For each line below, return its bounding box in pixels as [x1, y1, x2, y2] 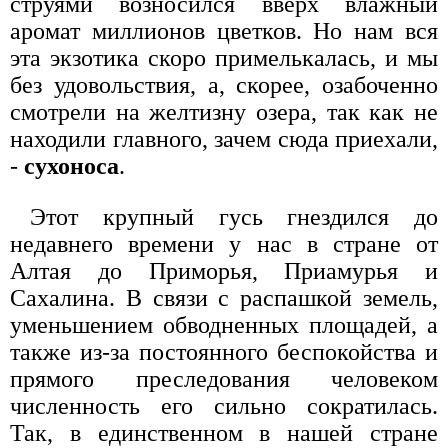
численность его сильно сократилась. [10, 393, 438, 420]
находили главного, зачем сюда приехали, [10, 126, 438, 153]
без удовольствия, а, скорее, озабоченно [10, 72, 438, 99]
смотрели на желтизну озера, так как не [10, 99, 438, 126]
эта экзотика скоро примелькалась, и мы [10, 45, 438, 72]
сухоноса [24, 153, 119, 180]
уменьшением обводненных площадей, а [10, 312, 438, 339]
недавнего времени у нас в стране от [10, 231, 438, 258]
